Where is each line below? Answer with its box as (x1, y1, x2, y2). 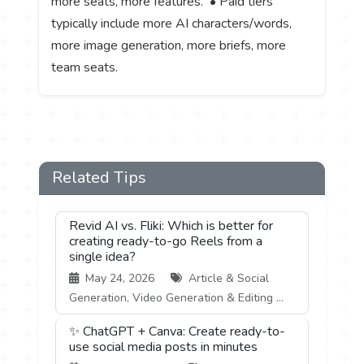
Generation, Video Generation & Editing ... (69, 289, 284, 305)
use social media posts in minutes (69, 337, 258, 356)
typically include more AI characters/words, (51, 14, 292, 32)
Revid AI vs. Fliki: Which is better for (69, 216, 274, 235)
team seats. (51, 58, 119, 76)
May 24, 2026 (82, 270, 158, 286)
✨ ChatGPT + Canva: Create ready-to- (69, 322, 286, 340)
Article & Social (185, 270, 270, 286)
